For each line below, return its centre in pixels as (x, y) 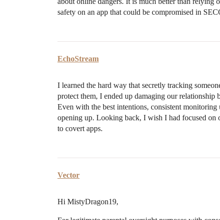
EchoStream (78, 58)
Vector (69, 175)
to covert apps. (80, 128)
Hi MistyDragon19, (88, 201)
